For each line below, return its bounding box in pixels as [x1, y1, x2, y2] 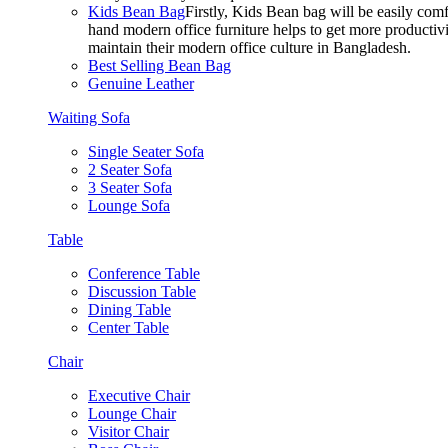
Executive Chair [88, 387, 190, 404]
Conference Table [88, 265, 200, 282]
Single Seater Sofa [88, 143, 204, 160]
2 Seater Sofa [88, 161, 172, 178]
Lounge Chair [88, 405, 176, 422]
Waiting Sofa [48, 109, 130, 126]
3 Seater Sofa [88, 179, 172, 196]
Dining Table [88, 301, 171, 318]
